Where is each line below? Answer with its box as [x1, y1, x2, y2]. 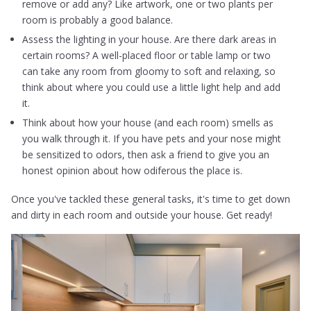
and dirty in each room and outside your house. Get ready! [11, 208, 273, 222]
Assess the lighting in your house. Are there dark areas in [22, 32, 277, 46]
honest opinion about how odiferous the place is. [22, 163, 243, 177]
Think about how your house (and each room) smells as [22, 115, 274, 129]
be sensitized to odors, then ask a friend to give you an [22, 147, 270, 161]
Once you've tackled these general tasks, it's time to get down [11, 192, 291, 206]
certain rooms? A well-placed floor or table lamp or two [22, 48, 271, 62]
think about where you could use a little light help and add [22, 80, 281, 94]
